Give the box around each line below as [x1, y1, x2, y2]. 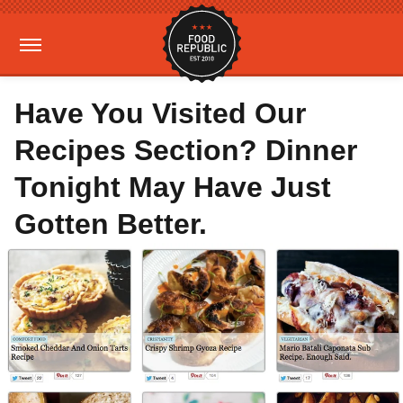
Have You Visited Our [14, 97, 306, 130]
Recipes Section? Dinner [14, 134, 357, 166]
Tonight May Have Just [14, 171, 331, 203]
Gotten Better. [14, 208, 207, 240]
